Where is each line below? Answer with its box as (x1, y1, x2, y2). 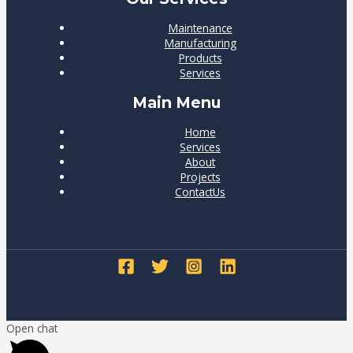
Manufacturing (164, 35, 236, 50)
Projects (180, 169, 221, 184)
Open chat (6, 321, 58, 336)
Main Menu (132, 92, 221, 112)
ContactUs (175, 184, 225, 199)
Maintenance (168, 20, 232, 35)
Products (178, 50, 222, 65)
